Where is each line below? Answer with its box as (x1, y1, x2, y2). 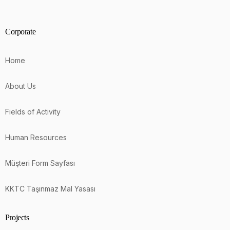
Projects (5, 213, 29, 222)
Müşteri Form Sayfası (5, 158, 75, 167)
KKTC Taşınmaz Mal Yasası (5, 184, 95, 193)
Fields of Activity (5, 107, 61, 116)
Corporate (5, 27, 36, 36)
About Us (5, 81, 36, 90)
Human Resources (5, 132, 67, 142)
